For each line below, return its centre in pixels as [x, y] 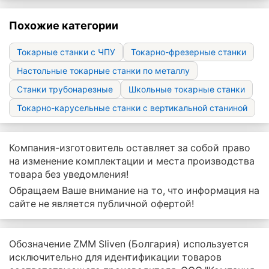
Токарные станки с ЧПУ [66, 52]
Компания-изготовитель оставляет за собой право [130, 148]
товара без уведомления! [69, 174]
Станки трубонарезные [65, 89]
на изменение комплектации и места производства [132, 161]
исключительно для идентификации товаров [116, 257]
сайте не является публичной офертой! [101, 204]
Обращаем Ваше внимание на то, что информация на [134, 191]
